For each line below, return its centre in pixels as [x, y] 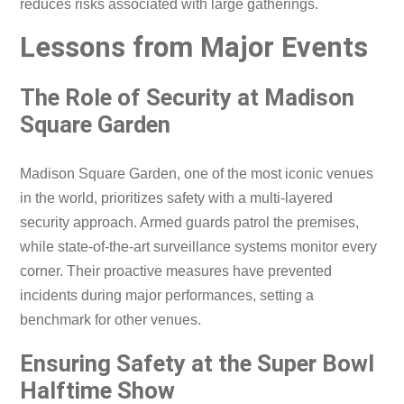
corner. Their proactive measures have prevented [176, 271]
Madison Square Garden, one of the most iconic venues [197, 173]
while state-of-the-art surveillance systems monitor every [199, 246]
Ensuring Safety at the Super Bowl [197, 363]
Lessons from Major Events [194, 47]
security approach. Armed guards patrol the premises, [190, 222]
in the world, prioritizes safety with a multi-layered [177, 197]
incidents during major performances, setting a [167, 295]
